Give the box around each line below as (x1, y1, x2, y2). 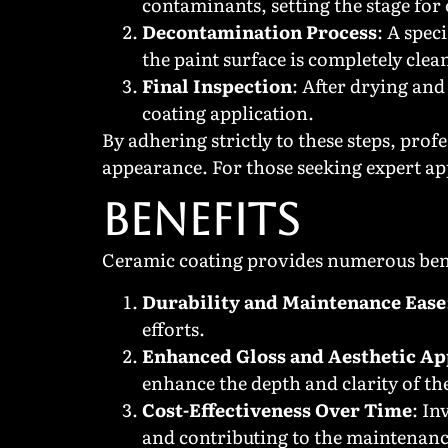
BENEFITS (102, 194, 300, 246)
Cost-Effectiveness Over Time (142, 395, 412, 423)
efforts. (142, 314, 205, 342)
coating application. (142, 98, 314, 126)
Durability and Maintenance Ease (142, 287, 446, 315)
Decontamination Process (142, 17, 377, 45)
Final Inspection (142, 71, 292, 99)
